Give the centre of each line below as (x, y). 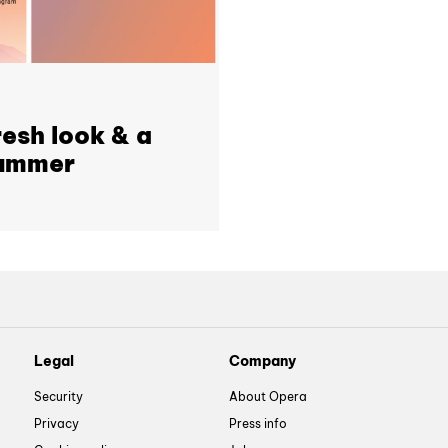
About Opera (268, 397)
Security (58, 397)
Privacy (56, 424)
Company (262, 360)
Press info (258, 424)
